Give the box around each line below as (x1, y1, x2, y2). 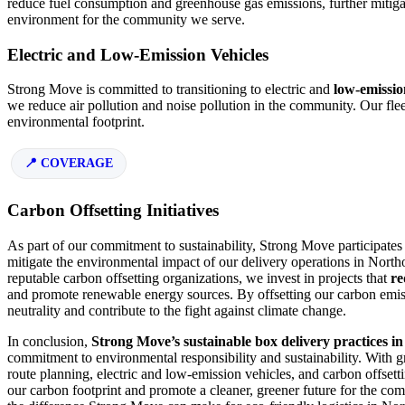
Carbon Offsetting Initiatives (7, 201, 219, 221)
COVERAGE (41, 156, 113, 171)
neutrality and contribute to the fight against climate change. (7, 303, 346, 319)
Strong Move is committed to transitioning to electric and (7, 81, 334, 98)
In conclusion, (7, 334, 91, 350)
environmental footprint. (7, 114, 145, 130)
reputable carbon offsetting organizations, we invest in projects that (7, 270, 391, 287)
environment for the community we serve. (7, 12, 245, 27)
